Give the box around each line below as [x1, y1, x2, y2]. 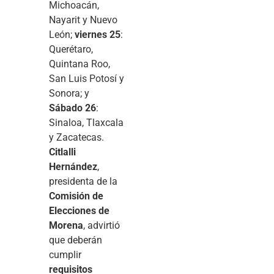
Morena [49, 219, 83, 231]
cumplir [49, 248, 81, 261]
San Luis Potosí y [49, 72, 124, 84]
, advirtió [83, 219, 120, 231]
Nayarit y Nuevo [49, 13, 117, 26]
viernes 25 [75, 28, 120, 40]
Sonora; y [49, 87, 89, 99]
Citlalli [49, 146, 76, 158]
